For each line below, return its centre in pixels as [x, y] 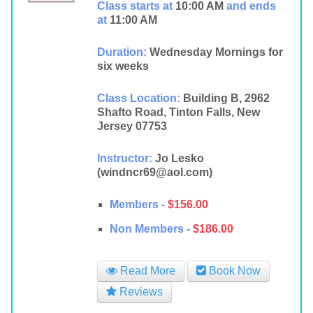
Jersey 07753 [132, 126]
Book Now [233, 271]
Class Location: [138, 98]
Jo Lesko [179, 158]
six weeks [123, 66]
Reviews [139, 292]
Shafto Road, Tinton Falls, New [178, 112]
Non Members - [150, 229]
